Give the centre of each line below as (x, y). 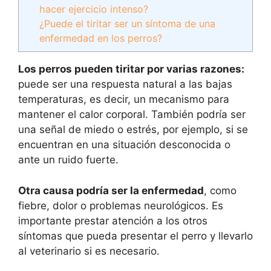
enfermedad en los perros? (101, 38)
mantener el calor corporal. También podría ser (132, 115)
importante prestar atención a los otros (113, 220)
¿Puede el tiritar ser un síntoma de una (128, 24)
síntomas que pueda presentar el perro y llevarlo (135, 236)
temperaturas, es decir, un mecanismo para (124, 100)
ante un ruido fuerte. (68, 160)
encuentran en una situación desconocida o (124, 145)
